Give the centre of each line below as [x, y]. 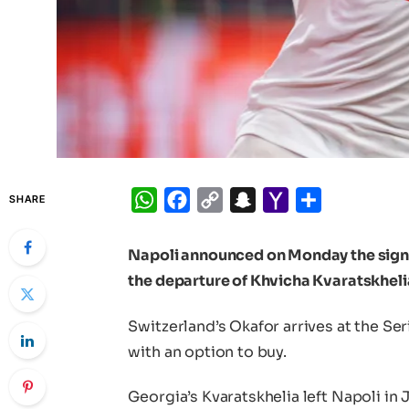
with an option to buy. [207, 351]
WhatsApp [196, 200]
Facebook [226, 200]
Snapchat [291, 200]
